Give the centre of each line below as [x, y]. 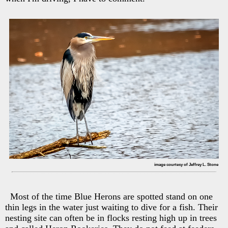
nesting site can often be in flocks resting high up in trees [111, 218]
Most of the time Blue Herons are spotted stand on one [111, 196]
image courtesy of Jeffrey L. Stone [186, 164]
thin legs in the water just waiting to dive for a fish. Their [111, 207]
